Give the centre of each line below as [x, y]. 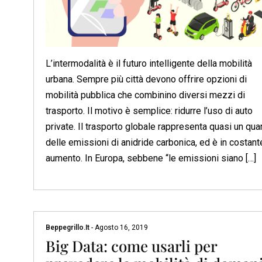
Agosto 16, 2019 [120, 228]
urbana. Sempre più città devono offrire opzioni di [146, 79]
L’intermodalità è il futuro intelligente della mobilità [149, 63]
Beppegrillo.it [68, 228]
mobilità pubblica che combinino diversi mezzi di [145, 95]
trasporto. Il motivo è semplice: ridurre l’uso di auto [149, 111]
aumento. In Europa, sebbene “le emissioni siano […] [151, 158]
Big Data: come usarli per [131, 246]
